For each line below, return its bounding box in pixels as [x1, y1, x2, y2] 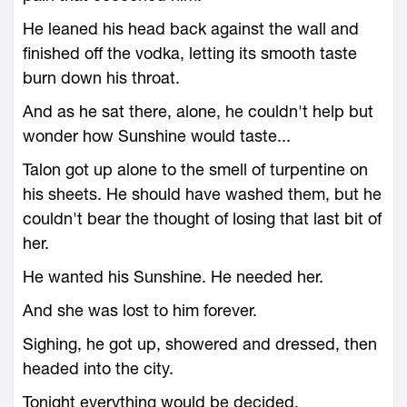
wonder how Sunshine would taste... [23, 126, 291, 145]
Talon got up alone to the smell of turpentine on [23, 160, 368, 179]
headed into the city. [23, 359, 174, 378]
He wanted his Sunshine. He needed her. [23, 267, 323, 286]
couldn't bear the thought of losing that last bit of [23, 209, 382, 228]
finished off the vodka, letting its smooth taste [23, 44, 357, 63]
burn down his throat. [23, 68, 180, 87]
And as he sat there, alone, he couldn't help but [23, 102, 373, 121]
